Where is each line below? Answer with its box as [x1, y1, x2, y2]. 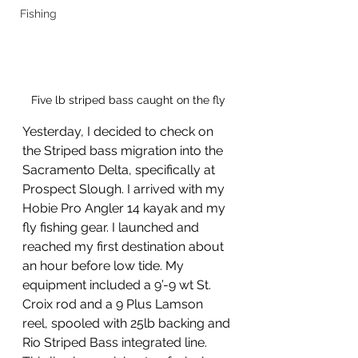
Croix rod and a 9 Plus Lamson [22, 296, 206, 312]
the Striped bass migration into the [22, 143, 226, 158]
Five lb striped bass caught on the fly [30, 93, 225, 106]
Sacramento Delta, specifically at [22, 162, 218, 177]
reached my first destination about [22, 239, 227, 254]
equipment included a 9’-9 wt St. [22, 277, 214, 292]
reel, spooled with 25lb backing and [22, 316, 233, 331]
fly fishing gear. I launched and [22, 220, 202, 235]
